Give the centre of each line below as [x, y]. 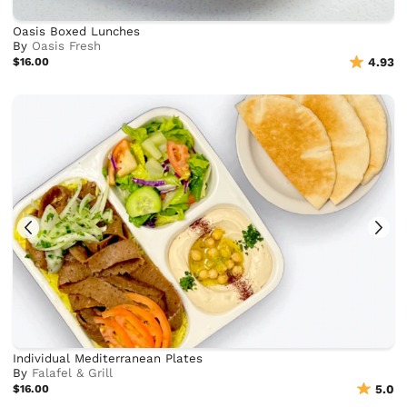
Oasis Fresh [67, 46]
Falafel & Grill [73, 372]
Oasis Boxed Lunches [77, 32]
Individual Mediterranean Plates [108, 358]
